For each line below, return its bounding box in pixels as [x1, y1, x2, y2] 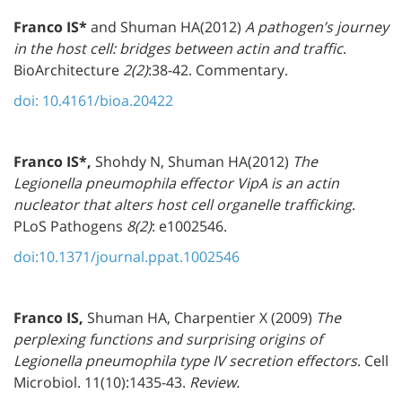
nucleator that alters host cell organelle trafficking [13, 194, 352, 214]
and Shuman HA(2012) [91, 16, 245, 37]
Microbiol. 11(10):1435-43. [13, 371, 189, 392]
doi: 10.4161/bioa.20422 [13, 90, 173, 110]
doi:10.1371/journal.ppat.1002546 [13, 246, 240, 267]
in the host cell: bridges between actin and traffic [13, 38, 343, 58]
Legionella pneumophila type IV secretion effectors [13, 350, 357, 371]
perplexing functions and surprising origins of [13, 328, 322, 349]
